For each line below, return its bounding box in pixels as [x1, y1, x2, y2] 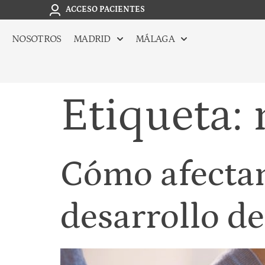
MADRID [73, 33, 111, 46]
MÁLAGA [135, 33, 174, 46]
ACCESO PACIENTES [65, 5, 145, 15]
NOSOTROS [12, 33, 62, 46]
